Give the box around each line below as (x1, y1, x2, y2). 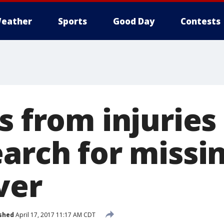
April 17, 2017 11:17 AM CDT (14, 210, 95, 219)
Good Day (113, 15, 154, 27)
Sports (58, 15, 87, 27)
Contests (180, 15, 220, 27)
